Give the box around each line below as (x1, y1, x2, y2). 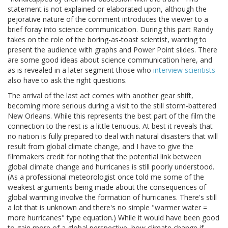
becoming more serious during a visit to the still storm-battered (8, 100, 216, 110)
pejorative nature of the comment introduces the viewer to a (8, 14, 208, 24)
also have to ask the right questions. (8, 75, 127, 85)
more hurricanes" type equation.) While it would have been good (8, 212, 219, 222)
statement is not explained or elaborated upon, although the (8, 4, 207, 14)
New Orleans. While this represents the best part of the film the (8, 110, 216, 121)
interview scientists (153, 65, 215, 75)
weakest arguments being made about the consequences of (8, 182, 206, 192)
